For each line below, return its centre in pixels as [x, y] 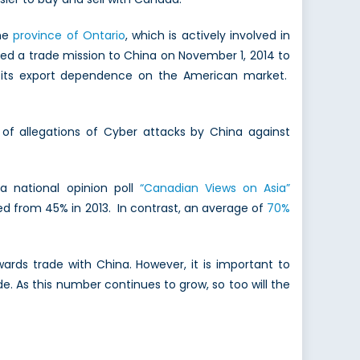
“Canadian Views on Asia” [215, 188]
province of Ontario [69, 36]
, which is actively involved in [208, 36]
